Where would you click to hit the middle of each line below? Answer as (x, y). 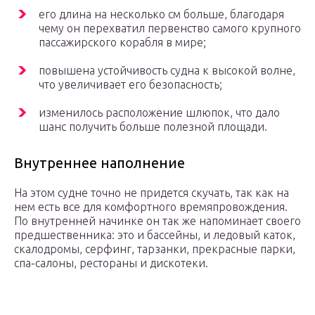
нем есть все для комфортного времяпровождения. (151, 207)
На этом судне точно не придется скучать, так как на (152, 193)
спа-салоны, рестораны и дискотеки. (111, 263)
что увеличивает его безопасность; (130, 85)
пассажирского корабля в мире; (122, 43)
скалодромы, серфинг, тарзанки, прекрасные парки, (155, 249)
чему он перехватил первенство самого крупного (170, 28)
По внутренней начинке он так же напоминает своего (157, 221)
